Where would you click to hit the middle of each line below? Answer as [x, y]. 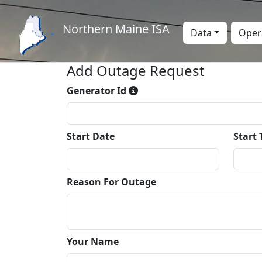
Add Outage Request [136, 70]
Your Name [93, 242]
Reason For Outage [111, 182]
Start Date [91, 136]
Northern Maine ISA [116, 29]
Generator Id [98, 91]
